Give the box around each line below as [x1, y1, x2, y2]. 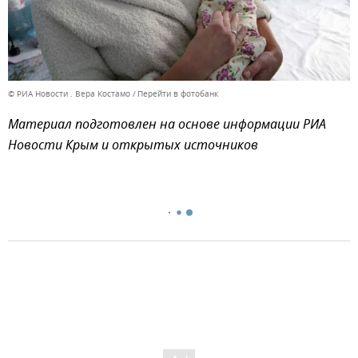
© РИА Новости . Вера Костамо [8, 88, 130, 101]
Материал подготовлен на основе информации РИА [8, 115, 326, 137]
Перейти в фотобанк [137, 88, 218, 101]
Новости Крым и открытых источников [8, 136, 258, 157]
